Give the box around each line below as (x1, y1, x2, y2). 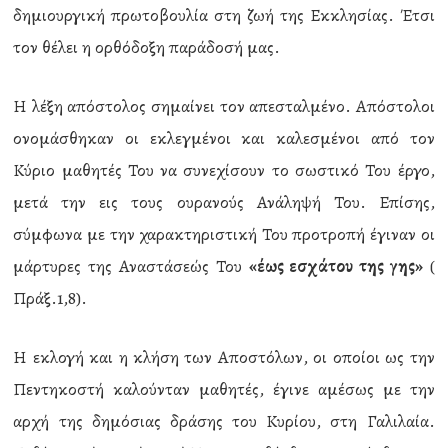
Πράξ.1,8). (13, 286, 88, 310)
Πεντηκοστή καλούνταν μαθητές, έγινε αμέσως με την (13, 377, 435, 401)
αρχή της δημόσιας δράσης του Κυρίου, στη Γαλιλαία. (13, 409, 435, 433)
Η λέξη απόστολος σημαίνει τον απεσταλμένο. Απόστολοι (13, 94, 435, 118)
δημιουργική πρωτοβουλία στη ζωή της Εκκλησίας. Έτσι (13, 3, 435, 27)
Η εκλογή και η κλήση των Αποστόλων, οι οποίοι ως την (13, 345, 435, 369)
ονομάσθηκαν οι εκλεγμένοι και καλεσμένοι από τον (13, 126, 435, 150)
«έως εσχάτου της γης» (248, 254, 423, 278)
